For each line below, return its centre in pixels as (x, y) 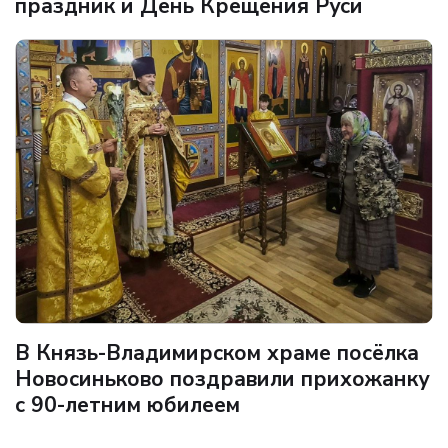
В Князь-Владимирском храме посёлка (217, 352)
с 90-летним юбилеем (127, 404)
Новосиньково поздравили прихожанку (222, 378)
